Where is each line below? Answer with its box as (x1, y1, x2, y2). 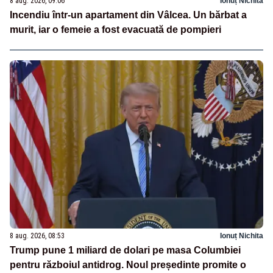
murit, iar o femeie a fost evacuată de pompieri (10, 24, 221, 35)
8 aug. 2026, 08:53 (10, 232, 65, 241)
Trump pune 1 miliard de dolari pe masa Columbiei (10, 245, 241, 256)
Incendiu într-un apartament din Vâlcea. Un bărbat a (10, 9, 247, 20)
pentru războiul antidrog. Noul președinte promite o (10, 260, 246, 271)
